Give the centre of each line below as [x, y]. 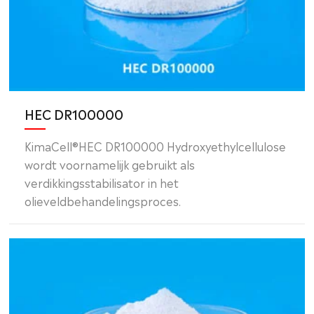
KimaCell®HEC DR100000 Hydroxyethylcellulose [156, 145]
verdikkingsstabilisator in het [102, 182]
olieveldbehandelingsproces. [103, 200]
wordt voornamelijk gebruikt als [110, 164]
